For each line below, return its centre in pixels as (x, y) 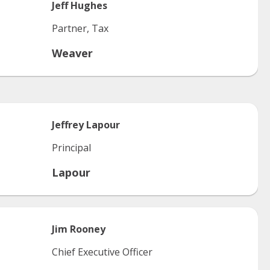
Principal (71, 148)
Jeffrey (68, 125)
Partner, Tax (80, 28)
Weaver (72, 53)
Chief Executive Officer (102, 252)
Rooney (88, 229)
